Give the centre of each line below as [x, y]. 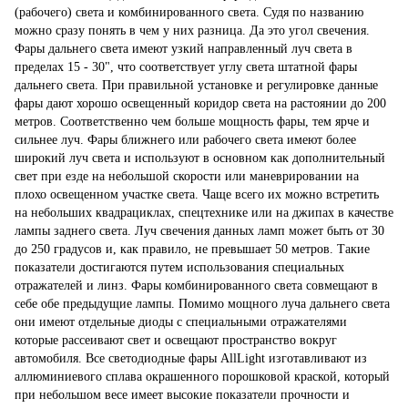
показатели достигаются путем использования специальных [179, 267]
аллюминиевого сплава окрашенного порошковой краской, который [202, 376]
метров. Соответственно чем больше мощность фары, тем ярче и [192, 121]
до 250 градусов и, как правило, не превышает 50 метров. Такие [192, 249]
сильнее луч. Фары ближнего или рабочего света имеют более [185, 139]
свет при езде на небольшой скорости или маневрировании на [187, 176]
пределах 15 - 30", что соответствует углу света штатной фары [186, 66]
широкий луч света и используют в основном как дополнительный [200, 158]
